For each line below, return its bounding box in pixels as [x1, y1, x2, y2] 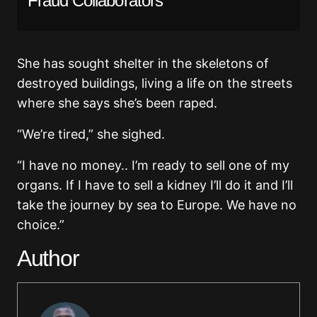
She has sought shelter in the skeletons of [17, 56, 269, 71]
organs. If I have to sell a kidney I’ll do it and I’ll [17, 178, 293, 193]
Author [17, 246, 79, 272]
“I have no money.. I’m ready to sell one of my [17, 158, 289, 173]
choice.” [17, 217, 64, 233]
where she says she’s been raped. [17, 96, 217, 111]
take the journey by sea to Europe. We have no [17, 197, 296, 213]
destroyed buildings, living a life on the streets [17, 76, 292, 91]
